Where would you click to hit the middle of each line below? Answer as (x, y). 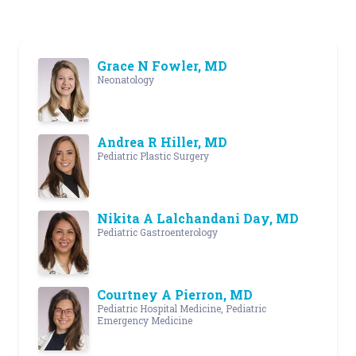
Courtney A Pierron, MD (175, 295)
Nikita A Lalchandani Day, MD (198, 219)
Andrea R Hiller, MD (162, 142)
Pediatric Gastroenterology (157, 232)
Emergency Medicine (145, 321)
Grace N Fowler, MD (162, 66)
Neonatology (126, 80)
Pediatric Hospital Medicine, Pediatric (182, 309)
